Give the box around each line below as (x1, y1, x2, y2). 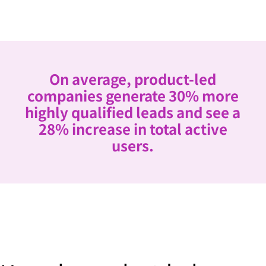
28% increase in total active (38, 118, 227, 140)
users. (112, 135, 154, 156)
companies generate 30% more (27, 85, 239, 106)
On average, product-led (49, 68, 217, 90)
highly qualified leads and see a (25, 102, 241, 123)
